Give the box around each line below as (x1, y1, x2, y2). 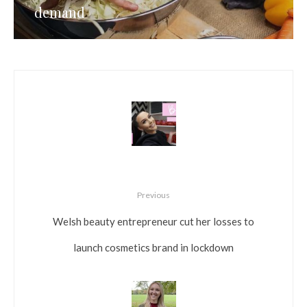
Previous (137, 190, 170, 201)
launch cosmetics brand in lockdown (73, 241, 234, 254)
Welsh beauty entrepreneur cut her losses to (53, 215, 254, 228)
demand (34, 3, 85, 22)
